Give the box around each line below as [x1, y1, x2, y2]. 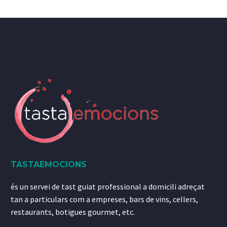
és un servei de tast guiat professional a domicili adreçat [11, 181, 205, 192]
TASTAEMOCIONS [11, 160, 87, 170]
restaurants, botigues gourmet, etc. [11, 207, 135, 217]
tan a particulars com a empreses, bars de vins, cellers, [11, 194, 198, 205]
